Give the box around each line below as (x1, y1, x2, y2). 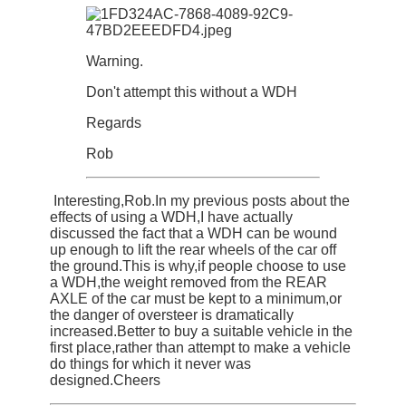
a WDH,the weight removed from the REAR (50, 275, 327, 291)
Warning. (86, 53, 143, 70)
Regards (86, 115, 141, 131)
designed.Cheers (50, 372, 160, 389)
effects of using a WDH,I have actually (50, 209, 293, 226)
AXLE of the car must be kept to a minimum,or (50, 291, 342, 307)
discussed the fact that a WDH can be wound (50, 226, 337, 242)
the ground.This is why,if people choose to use (50, 258, 346, 275)
